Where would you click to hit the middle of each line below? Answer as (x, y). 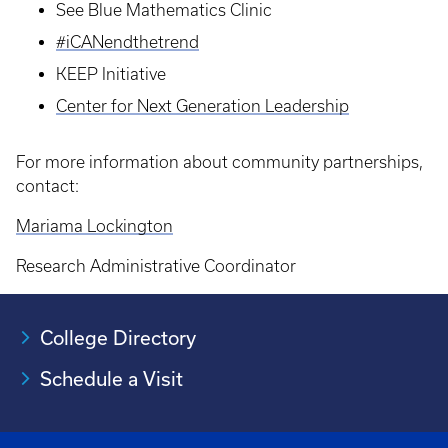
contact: (47, 186)
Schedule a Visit (111, 378)
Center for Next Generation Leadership (202, 106)
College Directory (118, 337)
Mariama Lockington (94, 226)
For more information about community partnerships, (219, 162)
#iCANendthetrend (127, 42)
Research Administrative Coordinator (156, 266)
